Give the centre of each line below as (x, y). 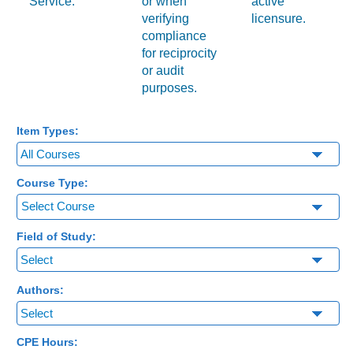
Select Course (58, 206)
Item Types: (48, 130)
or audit (163, 70)
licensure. (279, 18)
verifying (166, 18)
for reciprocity (180, 53)
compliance (175, 35)
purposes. (170, 87)
